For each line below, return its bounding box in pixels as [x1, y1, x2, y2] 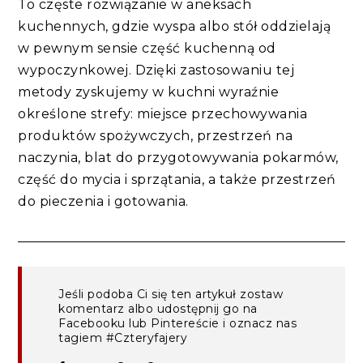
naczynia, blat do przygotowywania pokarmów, [18, 149, 339, 165]
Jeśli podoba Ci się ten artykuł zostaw [58, 286, 284, 301]
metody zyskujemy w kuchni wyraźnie [18, 83, 280, 100]
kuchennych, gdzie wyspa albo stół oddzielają [18, 18, 331, 34]
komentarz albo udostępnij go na [58, 301, 258, 316]
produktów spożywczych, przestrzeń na [18, 127, 293, 143]
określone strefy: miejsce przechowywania [18, 105, 308, 122]
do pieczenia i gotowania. [18, 193, 189, 209]
